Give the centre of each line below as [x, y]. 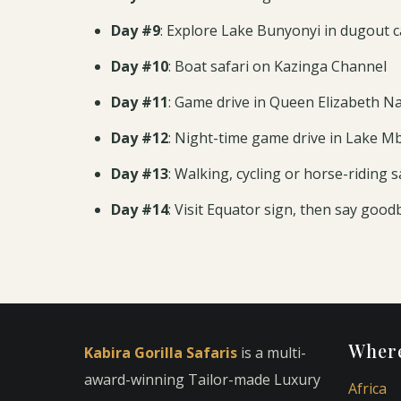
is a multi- [272, 353]
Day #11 [139, 102]
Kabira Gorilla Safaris [161, 353]
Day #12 [139, 138]
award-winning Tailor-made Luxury [202, 380]
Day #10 [139, 66]
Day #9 [135, 30]
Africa [367, 388]
